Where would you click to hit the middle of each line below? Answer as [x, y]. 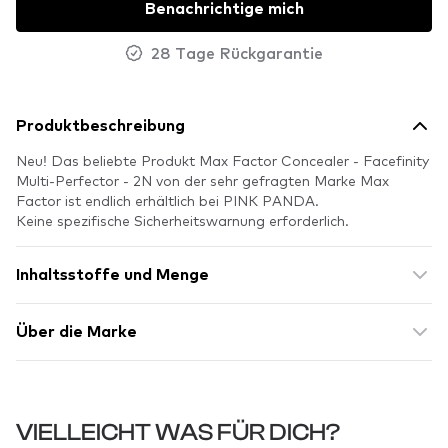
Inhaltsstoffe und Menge [112, 275]
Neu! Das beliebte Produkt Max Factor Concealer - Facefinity [222, 160]
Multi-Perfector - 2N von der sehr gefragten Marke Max [202, 180]
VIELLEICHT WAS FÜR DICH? [178, 432]
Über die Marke [76, 332]
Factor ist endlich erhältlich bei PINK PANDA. [167, 200]
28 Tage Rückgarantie [237, 52]
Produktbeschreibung [100, 126]
